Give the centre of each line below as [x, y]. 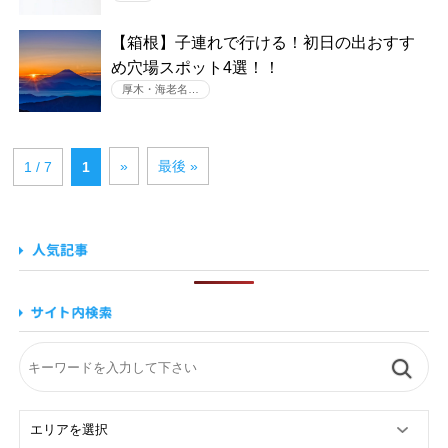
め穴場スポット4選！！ [195, 67]
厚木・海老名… [160, 89]
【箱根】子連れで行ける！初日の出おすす [262, 42]
